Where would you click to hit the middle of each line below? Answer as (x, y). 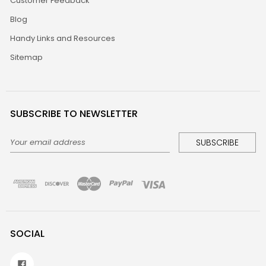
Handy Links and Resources (63, 39)
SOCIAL (28, 234)
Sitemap (27, 58)
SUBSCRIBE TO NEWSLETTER (74, 114)
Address (27, 151)
